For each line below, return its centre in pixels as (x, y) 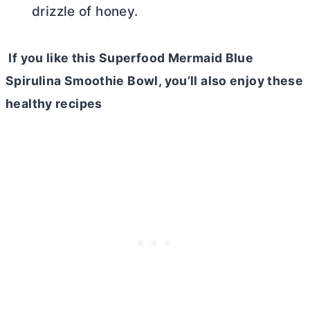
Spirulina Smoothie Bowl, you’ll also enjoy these (155, 80)
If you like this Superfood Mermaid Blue (130, 57)
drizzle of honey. (85, 11)
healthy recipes (54, 103)
